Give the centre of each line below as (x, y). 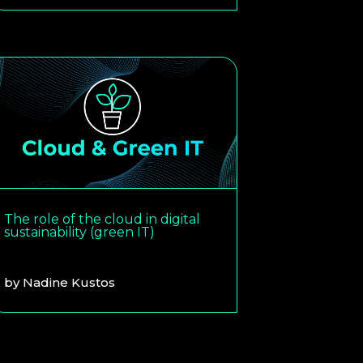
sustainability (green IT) (80, 232)
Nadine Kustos (69, 282)
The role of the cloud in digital (102, 219)
